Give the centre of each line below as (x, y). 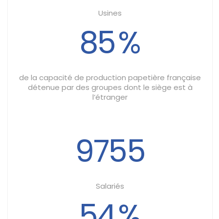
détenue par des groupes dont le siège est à (110, 87)
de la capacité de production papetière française (110, 77)
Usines (110, 13)
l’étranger (110, 97)
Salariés (110, 186)
